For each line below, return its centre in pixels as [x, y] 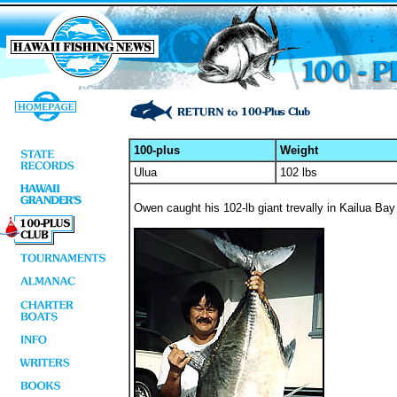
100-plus [157, 150]
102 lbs [299, 172]
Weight [299, 150]
